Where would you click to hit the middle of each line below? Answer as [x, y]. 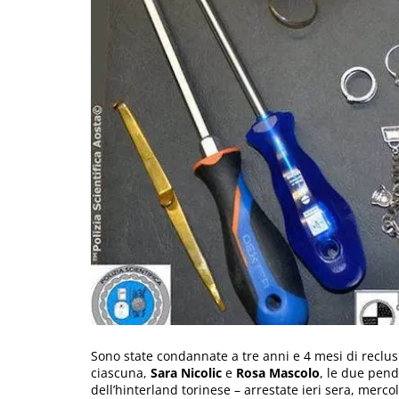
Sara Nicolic [186, 372]
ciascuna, [121, 372]
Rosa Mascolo [276, 372]
